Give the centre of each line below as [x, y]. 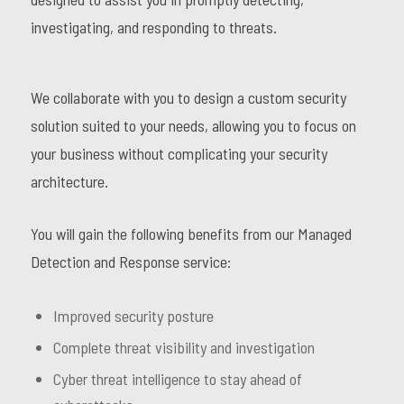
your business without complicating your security [179, 154]
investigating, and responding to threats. [153, 28]
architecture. [69, 182]
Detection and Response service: [130, 262]
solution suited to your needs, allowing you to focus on [193, 126]
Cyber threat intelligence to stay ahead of [177, 379]
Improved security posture [133, 316]
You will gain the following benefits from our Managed [191, 234]
